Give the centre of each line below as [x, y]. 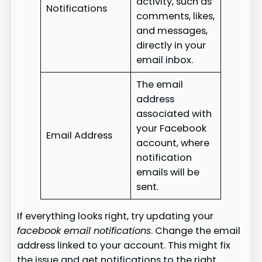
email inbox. [164, 60]
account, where [173, 143]
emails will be [168, 172]
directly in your [171, 45]
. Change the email [196, 231]
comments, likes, [175, 16]
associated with [174, 114]
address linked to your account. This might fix [124, 246]
